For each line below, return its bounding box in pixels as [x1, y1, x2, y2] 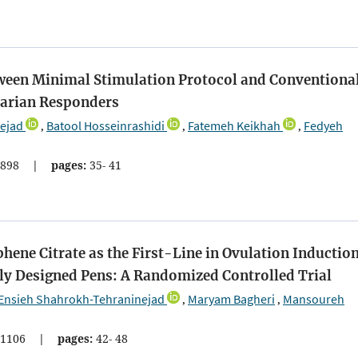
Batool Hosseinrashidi [46, 117, 165, 133]
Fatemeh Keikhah [188, 117, 280, 133]
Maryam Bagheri [188, 291, 275, 308]
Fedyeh [304, 117, 343, 133]
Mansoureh [283, 291, 344, 308]
